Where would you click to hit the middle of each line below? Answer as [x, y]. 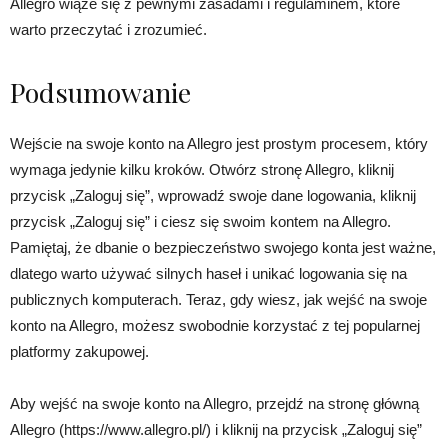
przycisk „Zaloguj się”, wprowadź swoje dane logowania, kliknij [213, 195]
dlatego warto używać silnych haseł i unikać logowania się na [208, 273]
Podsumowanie [100, 91]
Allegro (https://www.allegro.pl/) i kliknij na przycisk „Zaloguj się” [216, 429]
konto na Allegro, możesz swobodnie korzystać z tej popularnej [215, 325]
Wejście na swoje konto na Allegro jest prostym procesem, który [219, 143]
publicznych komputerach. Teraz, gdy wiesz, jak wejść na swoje [218, 299]
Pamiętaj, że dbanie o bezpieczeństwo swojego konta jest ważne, [223, 247]
